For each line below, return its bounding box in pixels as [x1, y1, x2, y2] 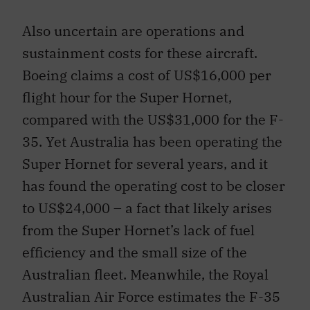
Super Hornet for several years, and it [22, 154, 268, 174]
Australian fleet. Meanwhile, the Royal [22, 265, 268, 284]
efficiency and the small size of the [22, 243, 247, 262]
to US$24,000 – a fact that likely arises [22, 199, 272, 218]
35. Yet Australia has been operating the [22, 132, 282, 152]
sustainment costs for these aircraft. [22, 44, 257, 63]
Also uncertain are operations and [22, 21, 244, 41]
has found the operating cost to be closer [22, 176, 285, 196]
